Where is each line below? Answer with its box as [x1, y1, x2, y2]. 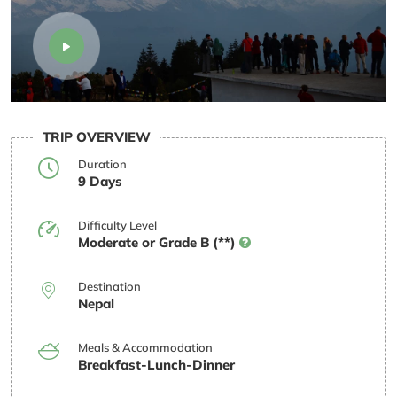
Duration [78, 156, 127, 171]
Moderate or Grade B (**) [78, 233, 239, 251]
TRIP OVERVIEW [43, 128, 151, 145]
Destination [78, 278, 141, 293]
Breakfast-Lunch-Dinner [78, 355, 235, 373]
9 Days [78, 172, 122, 190]
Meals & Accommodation [78, 339, 213, 354]
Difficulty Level [78, 217, 157, 232]
